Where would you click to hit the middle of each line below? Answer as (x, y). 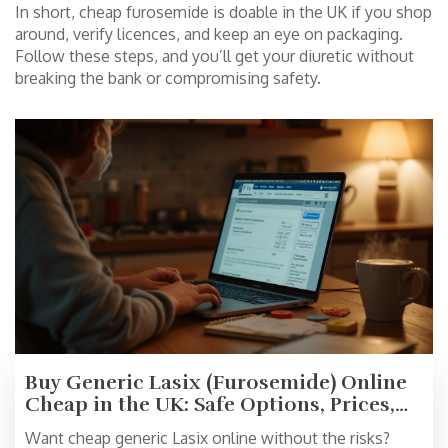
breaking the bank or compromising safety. (168, 78)
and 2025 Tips (92, 427)
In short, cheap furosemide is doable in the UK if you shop (223, 12)
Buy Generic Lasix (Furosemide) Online (216, 383)
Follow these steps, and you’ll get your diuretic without (214, 56)
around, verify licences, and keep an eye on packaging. (209, 34)
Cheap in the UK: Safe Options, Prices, (210, 405)
